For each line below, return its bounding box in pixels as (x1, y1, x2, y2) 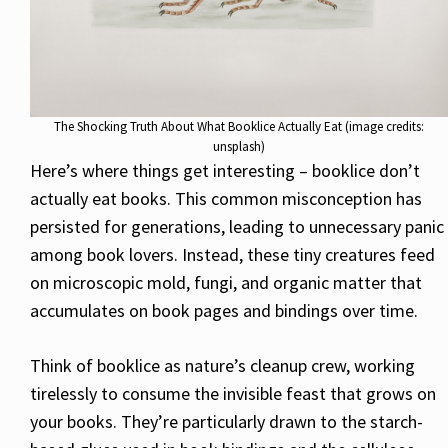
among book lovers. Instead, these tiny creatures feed (30, 242, 435, 266)
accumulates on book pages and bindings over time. (30, 298, 418, 322)
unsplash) (213, 137, 265, 155)
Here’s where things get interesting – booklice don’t (30, 158, 420, 182)
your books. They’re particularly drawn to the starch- (30, 409, 423, 433)
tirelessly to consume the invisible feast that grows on (30, 381, 436, 405)
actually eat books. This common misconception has (30, 186, 422, 210)
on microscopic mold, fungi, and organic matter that (30, 270, 422, 294)
